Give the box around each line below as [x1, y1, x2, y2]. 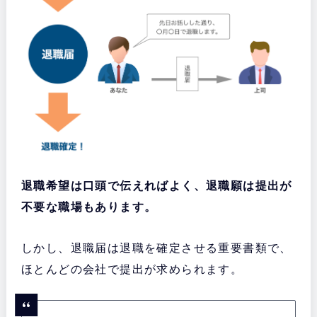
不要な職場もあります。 [21, 201, 157, 214]
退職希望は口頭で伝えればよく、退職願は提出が [21, 180, 292, 192]
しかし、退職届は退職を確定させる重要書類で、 [21, 242, 292, 255]
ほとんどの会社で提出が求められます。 [21, 263, 243, 276]
